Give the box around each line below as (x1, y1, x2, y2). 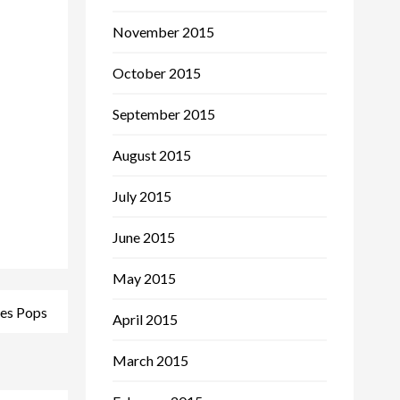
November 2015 (112, 22, 214, 40)
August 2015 (112, 146, 191, 163)
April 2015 (112, 310, 178, 328)
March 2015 (112, 351, 188, 369)
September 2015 (112, 104, 215, 122)
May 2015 (112, 269, 176, 287)
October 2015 (112, 63, 201, 81)
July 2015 (112, 187, 171, 204)
